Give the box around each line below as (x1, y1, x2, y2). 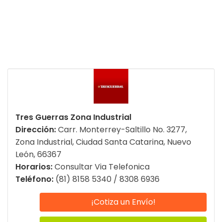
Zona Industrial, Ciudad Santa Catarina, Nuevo (15, 136, 191, 148)
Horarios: (15, 161, 55, 173)
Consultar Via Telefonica (55, 161, 150, 173)
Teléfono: (15, 173, 55, 185)
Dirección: (15, 124, 58, 136)
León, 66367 (15, 149, 61, 161)
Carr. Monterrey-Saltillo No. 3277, (58, 124, 187, 136)
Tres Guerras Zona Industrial (15, 111, 131, 123)
